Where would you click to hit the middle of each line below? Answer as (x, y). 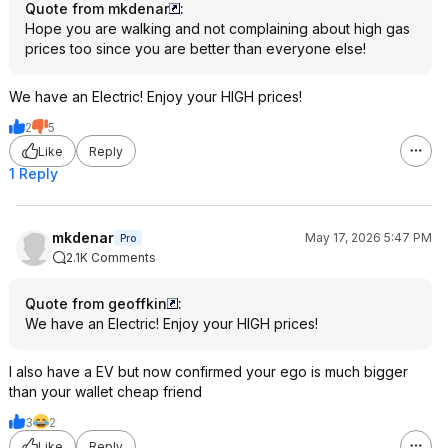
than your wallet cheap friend (105, 391)
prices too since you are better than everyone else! (195, 48)
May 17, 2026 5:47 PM (368, 237)
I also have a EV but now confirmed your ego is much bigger (208, 371)
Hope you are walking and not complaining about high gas (217, 28)
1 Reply (33, 173)
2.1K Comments (111, 257)
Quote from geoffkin (96, 303)
